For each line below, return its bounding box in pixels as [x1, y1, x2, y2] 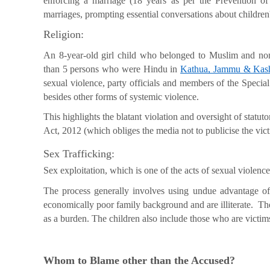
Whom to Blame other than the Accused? [43, 254, 235, 267]
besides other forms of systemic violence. [43, 91, 201, 102]
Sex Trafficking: [43, 147, 115, 160]
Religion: [43, 28, 84, 40]
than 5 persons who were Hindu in [43, 63, 181, 74]
